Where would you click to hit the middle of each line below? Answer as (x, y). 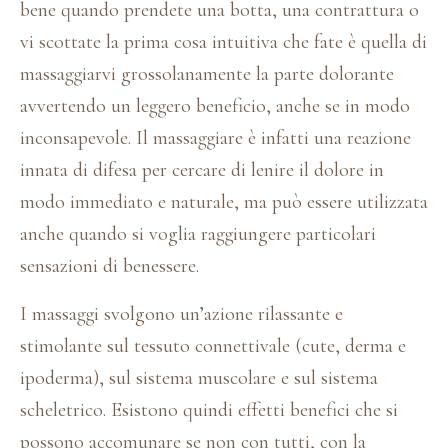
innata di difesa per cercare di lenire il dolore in (202, 170)
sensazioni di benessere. (109, 266)
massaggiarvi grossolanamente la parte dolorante (207, 74)
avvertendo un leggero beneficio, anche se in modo (215, 106)
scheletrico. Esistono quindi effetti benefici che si (209, 410)
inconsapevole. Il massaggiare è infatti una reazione (215, 138)
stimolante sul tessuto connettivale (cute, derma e (213, 346)
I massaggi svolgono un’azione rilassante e (181, 314)
